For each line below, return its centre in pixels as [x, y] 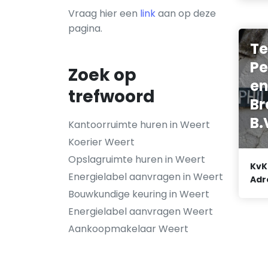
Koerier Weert [101, 142]
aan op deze [186, 13]
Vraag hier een [104, 13]
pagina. [85, 28]
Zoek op [102, 75]
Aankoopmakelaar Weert [128, 229]
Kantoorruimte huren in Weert [139, 125]
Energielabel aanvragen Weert [141, 211]
